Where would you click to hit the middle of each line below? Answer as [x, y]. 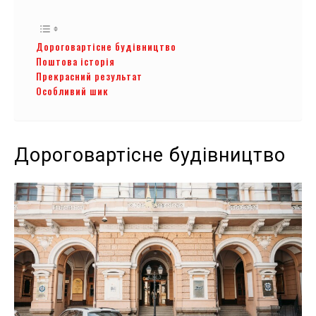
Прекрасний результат [91, 76]
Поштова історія [77, 61]
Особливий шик [74, 91]
